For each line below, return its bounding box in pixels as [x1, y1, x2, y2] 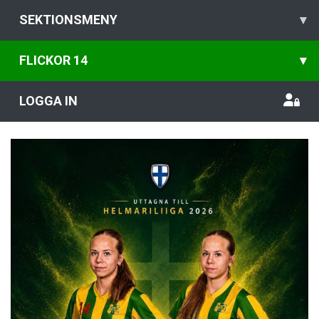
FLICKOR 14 [19, 53, 88, 68]
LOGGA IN [19, 93, 78, 108]
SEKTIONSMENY [19, 12, 117, 27]
